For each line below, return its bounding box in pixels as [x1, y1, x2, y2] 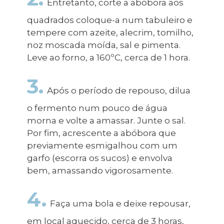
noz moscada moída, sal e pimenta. [26, 39, 180, 50]
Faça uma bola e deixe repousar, [48, 198, 191, 209]
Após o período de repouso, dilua [45, 85, 191, 96]
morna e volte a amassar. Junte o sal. [26, 115, 185, 126]
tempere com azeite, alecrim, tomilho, [26, 27, 193, 38]
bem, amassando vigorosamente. [26, 165, 173, 176]
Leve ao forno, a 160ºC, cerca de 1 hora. [26, 52, 190, 63]
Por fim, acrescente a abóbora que [26, 127, 176, 138]
